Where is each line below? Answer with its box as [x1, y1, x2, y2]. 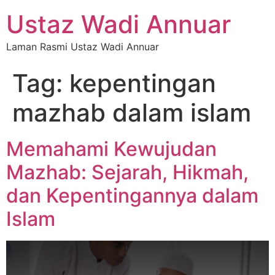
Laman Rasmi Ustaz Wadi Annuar [6, 41, 159, 53]
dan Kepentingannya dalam [6, 184, 258, 207]
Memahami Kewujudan [6, 137, 217, 161]
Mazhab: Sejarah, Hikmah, [6, 160, 249, 184]
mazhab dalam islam [12, 98, 251, 128]
